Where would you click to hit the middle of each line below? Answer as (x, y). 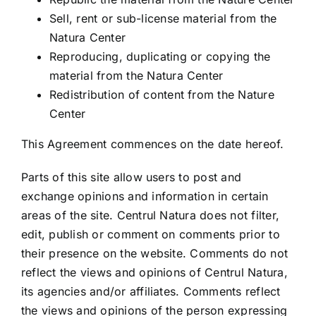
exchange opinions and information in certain (145, 196)
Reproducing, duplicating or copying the (160, 56)
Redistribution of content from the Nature (162, 95)
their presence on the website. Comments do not (155, 253)
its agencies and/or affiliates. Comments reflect (151, 291)
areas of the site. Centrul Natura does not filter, (150, 215)
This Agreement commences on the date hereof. (153, 144)
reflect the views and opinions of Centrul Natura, (154, 272)
